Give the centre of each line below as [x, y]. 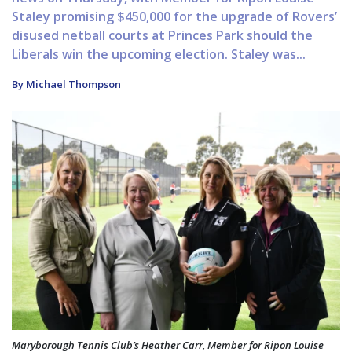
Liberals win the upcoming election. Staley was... [159, 55]
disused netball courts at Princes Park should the [162, 36]
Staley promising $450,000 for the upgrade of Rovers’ [174, 17]
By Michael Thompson [66, 84]
